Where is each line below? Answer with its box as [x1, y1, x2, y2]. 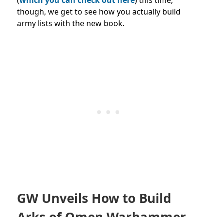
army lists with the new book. [17, 17, 124, 29]
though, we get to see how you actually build [17, 6, 181, 17]
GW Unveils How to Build [17, 189, 171, 207]
